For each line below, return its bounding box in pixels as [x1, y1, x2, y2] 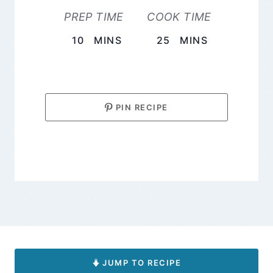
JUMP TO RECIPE [99, 257, 182, 268]
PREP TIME [64, 10, 124, 23]
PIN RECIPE [113, 102, 168, 112]
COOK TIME [147, 10, 211, 23]
